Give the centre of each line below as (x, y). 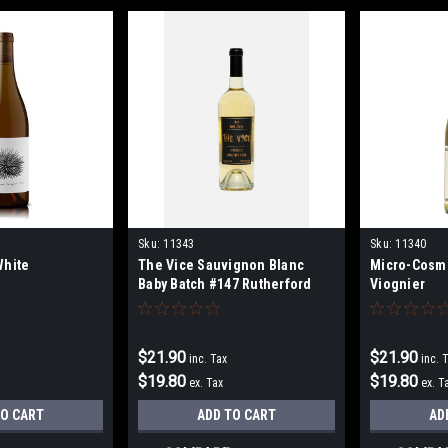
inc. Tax (208, 359)
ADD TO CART (237, 415)
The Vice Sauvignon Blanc (221, 265)
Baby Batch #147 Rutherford (225, 284)
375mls (160, 303)
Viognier (398, 284)
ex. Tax (206, 383)
